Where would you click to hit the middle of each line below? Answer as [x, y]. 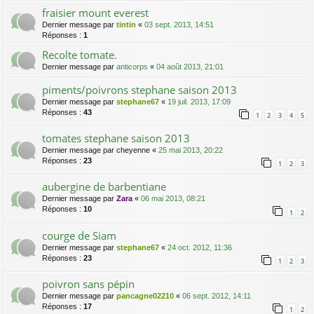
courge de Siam [79, 235]
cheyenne [133, 150]
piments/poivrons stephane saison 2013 [139, 90]
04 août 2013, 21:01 [190, 67]
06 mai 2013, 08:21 [173, 199]
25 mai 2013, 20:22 [191, 150]
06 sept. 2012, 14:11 [217, 295]
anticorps [132, 67]
